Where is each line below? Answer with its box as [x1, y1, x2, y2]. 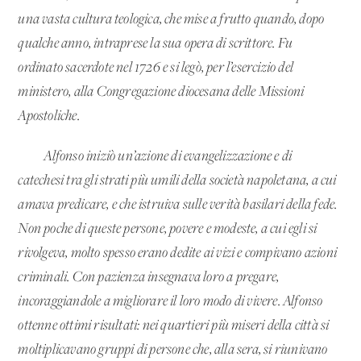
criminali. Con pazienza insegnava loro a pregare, [18, 269, 280, 285]
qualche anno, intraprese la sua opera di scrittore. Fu [18, 35, 293, 52]
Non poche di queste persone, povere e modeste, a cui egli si [18, 221, 317, 237]
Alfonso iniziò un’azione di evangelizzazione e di [44, 148, 293, 164]
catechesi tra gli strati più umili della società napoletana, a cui [18, 172, 337, 189]
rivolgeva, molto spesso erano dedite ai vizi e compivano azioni [18, 245, 338, 261]
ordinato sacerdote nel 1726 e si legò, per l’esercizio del [18, 60, 294, 76]
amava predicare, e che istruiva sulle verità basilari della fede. [18, 197, 338, 213]
